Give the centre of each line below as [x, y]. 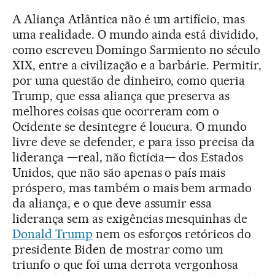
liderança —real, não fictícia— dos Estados [128, 157]
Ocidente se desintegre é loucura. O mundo [130, 127]
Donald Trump [52, 234]
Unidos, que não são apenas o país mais [119, 173]
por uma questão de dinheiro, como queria [129, 81]
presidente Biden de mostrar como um [118, 250]
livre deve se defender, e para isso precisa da [134, 142]
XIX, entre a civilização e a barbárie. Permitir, [137, 65]
